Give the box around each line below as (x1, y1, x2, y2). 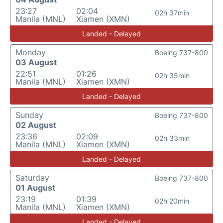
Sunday (15, 110, 43, 120)
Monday (15, 47, 46, 58)
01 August (15, 183, 55, 193)
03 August (15, 57, 57, 68)
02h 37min (155, 8, 190, 17)
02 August (15, 120, 56, 130)
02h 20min (155, 197, 190, 206)
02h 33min (154, 134, 190, 143)
